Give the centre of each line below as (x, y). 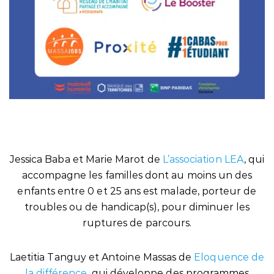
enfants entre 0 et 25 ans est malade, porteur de (137, 191)
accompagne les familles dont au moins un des (137, 175)
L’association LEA (203, 159)
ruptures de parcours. (137, 223)
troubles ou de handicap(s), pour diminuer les (137, 207)
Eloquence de (229, 257)
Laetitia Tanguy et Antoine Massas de (102, 257)
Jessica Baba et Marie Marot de (86, 159)
